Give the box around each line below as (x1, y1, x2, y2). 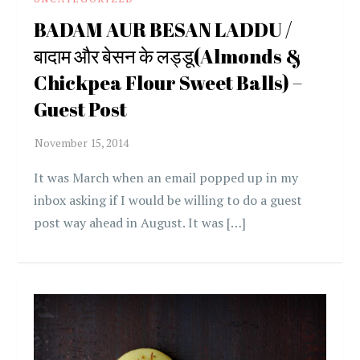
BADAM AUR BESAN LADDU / (34, 16, 292, 43)
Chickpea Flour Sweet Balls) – (34, 69, 303, 96)
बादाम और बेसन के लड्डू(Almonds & (34, 43, 302, 69)
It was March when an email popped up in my (34, 168, 299, 186)
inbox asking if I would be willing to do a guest (34, 190, 303, 209)
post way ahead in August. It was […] (34, 213, 247, 231)
